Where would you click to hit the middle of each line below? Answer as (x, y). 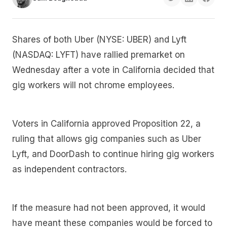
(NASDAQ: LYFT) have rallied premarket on (99, 55)
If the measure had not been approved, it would (109, 207)
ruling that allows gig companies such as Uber (107, 139)
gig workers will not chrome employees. (93, 85)
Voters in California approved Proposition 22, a (106, 124)
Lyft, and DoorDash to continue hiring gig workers (113, 154)
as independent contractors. (71, 169)
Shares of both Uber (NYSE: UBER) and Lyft (99, 40)
